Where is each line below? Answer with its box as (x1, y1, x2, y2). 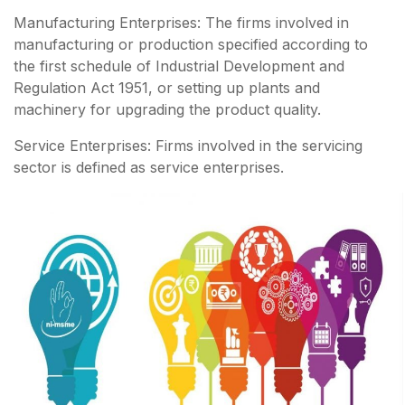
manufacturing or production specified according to (14, 35, 368, 54)
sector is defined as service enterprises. (14, 158, 284, 177)
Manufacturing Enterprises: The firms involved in (14, 14, 349, 33)
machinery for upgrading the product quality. (14, 100, 321, 119)
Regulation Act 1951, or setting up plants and (14, 79, 320, 98)
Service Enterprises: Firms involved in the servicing (14, 137, 363, 155)
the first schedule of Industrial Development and (14, 57, 344, 76)
